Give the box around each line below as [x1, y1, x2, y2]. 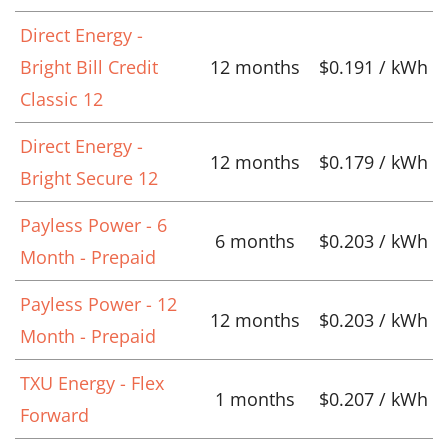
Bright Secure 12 [20, 165, 158, 190]
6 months [215, 228, 295, 253]
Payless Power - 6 [20, 212, 167, 237]
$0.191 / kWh [319, 54, 428, 79]
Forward [20, 402, 89, 427]
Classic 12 [20, 86, 103, 111]
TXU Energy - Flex [20, 370, 164, 395]
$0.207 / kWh [319, 386, 428, 411]
